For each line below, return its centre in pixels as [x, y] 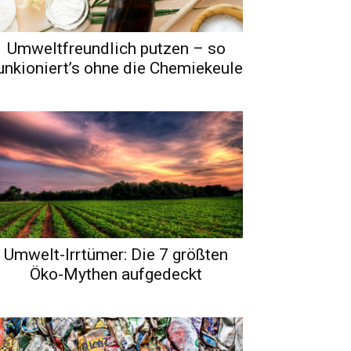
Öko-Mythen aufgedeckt [116, 274]
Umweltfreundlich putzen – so [116, 48]
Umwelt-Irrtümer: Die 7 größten [116, 254]
